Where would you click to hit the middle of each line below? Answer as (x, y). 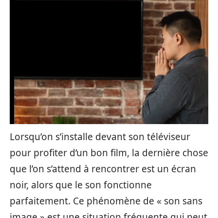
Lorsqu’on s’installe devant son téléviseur (100, 137)
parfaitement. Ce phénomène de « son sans (106, 201)
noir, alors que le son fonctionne (81, 185)
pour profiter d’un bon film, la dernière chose (109, 153)
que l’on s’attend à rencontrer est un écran (103, 169)
